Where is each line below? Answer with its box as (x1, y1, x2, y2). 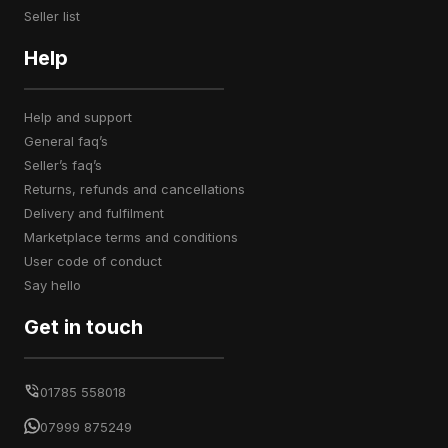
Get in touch (24, 315, 143, 339)
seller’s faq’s (32, 157, 102, 173)
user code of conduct (33, 253, 162, 269)
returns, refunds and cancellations (32, 181, 245, 197)
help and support (33, 109, 132, 125)
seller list (32, 8, 80, 24)
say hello (32, 277, 81, 293)
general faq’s (34, 133, 108, 149)
